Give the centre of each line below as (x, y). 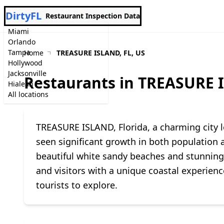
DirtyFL (23, 16)
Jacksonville (27, 73)
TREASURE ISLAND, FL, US (101, 53)
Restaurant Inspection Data (93, 16)
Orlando (22, 42)
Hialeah (21, 84)
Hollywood (25, 63)
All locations (28, 94)
